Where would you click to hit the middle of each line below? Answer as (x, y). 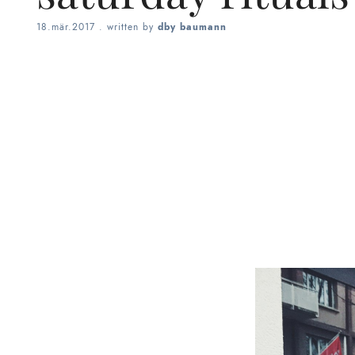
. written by (126, 27)
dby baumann (192, 27)
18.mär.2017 (66, 27)
